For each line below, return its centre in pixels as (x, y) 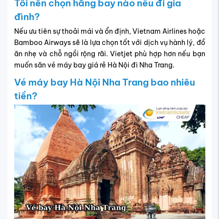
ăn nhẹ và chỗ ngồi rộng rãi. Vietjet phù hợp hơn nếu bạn (109, 54)
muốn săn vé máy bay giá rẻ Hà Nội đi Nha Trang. (94, 65)
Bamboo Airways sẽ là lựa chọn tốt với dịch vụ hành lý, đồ (109, 42)
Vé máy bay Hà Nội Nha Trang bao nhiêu (104, 82)
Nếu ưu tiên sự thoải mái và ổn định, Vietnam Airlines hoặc (109, 31)
